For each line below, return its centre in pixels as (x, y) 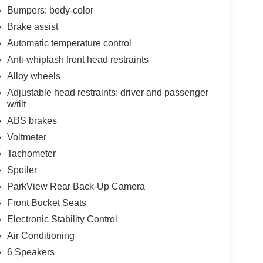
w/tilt (16, 104)
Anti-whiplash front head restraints (77, 59)
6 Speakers (31, 252)
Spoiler (22, 170)
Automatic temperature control (69, 43)
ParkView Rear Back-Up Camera (76, 186)
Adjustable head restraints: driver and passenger (107, 92)
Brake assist (32, 26)
